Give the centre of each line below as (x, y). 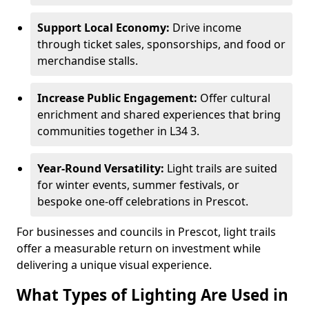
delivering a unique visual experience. (114, 265)
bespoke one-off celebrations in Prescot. (143, 201)
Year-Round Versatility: (101, 168)
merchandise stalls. (88, 61)
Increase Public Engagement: (117, 98)
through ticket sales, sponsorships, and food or (161, 44)
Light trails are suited (221, 168)
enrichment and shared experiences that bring (159, 114)
